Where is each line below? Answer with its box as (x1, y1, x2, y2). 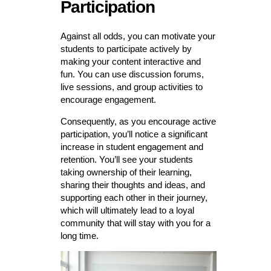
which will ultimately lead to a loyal (60, 205, 194, 216)
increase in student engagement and (60, 142, 203, 152)
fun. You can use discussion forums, (60, 69, 204, 80)
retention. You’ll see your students (60, 154, 193, 165)
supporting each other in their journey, (60, 192, 207, 203)
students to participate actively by (60, 44, 192, 54)
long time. (60, 230, 99, 241)
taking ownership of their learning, (60, 167, 192, 178)
